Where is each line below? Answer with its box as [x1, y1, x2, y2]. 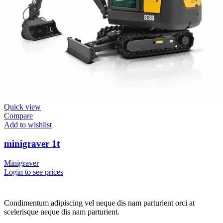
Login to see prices [4, 168, 63, 176]
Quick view [4, 102, 41, 111]
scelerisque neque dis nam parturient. [4, 208, 119, 216]
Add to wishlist [4, 120, 52, 129]
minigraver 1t [4, 138, 60, 149]
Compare [4, 111, 33, 120]
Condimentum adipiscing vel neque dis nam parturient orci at [4, 199, 195, 207]
